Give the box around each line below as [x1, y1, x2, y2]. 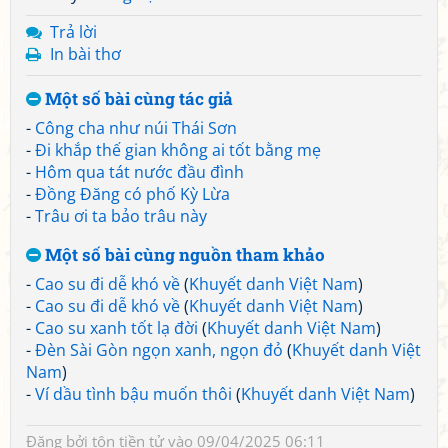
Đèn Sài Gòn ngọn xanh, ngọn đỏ [35, 339, 283, 361]
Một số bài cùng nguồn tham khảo [41, 243, 325, 266]
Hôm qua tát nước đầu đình [35, 161, 244, 183]
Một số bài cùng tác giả [41, 87, 233, 110]
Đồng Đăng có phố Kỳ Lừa [35, 183, 230, 205]
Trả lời [50, 21, 97, 43]
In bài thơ [50, 43, 121, 65]
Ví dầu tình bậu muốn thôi [35, 383, 232, 405]
